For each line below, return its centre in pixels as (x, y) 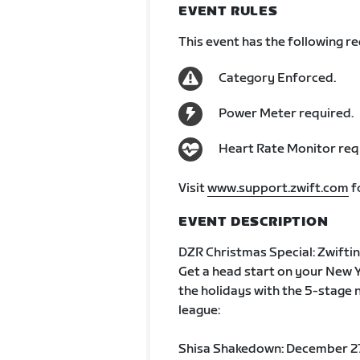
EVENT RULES (228, 12)
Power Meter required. (286, 114)
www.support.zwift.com (278, 188)
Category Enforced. (277, 78)
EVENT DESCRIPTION (253, 222)
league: (199, 311)
